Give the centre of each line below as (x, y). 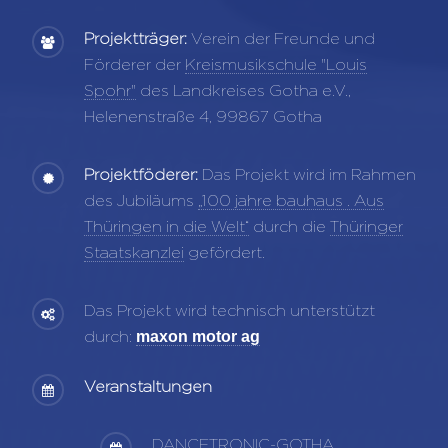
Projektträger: (135, 38)
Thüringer (366, 226)
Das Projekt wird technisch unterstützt (229, 310)
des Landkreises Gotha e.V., (243, 90)
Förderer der (134, 64)
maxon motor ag (198, 336)
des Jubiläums (141, 200)
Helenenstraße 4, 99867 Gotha (203, 116)
